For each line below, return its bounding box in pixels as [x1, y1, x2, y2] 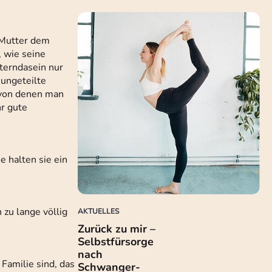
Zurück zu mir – [78, 222, 155, 236]
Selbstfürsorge [78, 234, 154, 249]
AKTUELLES [78, 206, 119, 216]
